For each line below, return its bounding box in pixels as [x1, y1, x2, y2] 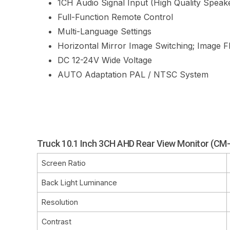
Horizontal [57, 40, 101, 51]
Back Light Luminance [42, 178, 117, 187]
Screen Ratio [42, 158, 86, 167]
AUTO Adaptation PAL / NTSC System [57, 69, 208, 80]
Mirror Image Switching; [101, 40, 197, 51]
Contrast [42, 217, 71, 226]
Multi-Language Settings [57, 26, 151, 36]
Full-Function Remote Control [57, 11, 173, 22]
